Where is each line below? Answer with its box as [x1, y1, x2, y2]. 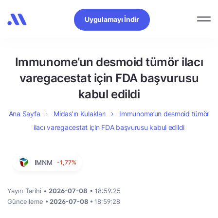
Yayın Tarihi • [7, 187, 49, 195]
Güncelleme [7, 198, 45, 205]
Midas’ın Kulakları [54, 109, 106, 118]
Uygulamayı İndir [85, 15, 139, 23]
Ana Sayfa [8, 109, 40, 118]
